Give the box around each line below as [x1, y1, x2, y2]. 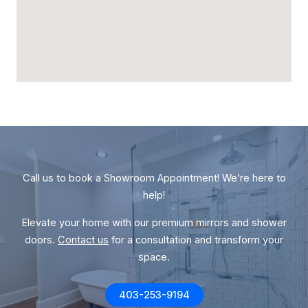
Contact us [58, 234, 109, 246]
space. [138, 251, 170, 263]
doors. [25, 234, 58, 246]
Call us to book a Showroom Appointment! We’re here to [22, 172, 286, 184]
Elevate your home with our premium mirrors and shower [21, 217, 287, 229]
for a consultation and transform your [109, 234, 283, 246]
